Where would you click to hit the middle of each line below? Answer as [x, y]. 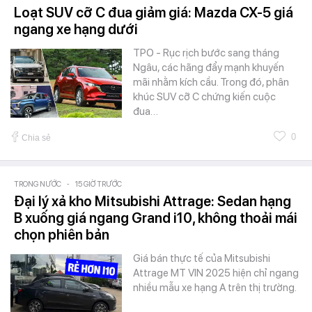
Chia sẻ [36, 138]
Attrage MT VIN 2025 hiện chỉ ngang [216, 273]
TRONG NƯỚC [38, 185]
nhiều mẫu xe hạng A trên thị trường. [215, 288]
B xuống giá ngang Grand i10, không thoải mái [156, 218]
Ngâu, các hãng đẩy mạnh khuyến [209, 68]
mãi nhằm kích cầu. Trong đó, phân [211, 83]
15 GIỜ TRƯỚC [99, 185]
